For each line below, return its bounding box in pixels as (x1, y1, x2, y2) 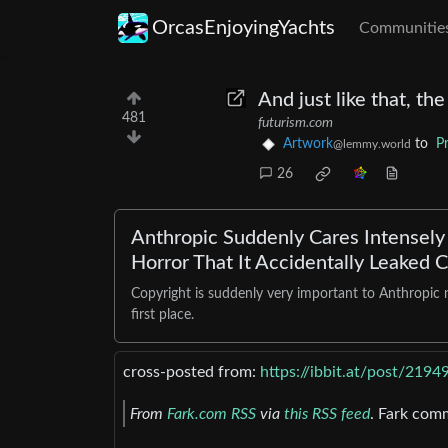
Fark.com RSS (167, 405, 256, 422)
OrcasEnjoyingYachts (152, 18, 335, 38)
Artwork (283, 137, 333, 152)
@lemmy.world (333, 138, 411, 151)
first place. (131, 308, 194, 323)
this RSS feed (284, 405, 370, 422)
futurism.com (258, 116, 333, 130)
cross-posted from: (123, 364, 260, 381)
